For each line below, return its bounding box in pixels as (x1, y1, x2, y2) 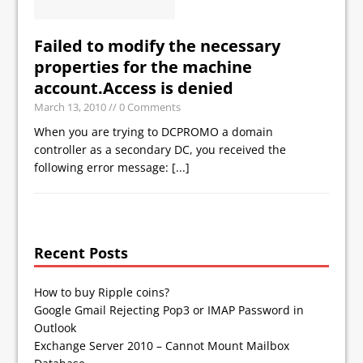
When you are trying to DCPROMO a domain (34, 124, 274, 139)
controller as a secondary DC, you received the (34, 142, 287, 157)
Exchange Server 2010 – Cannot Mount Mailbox (34, 338, 290, 353)
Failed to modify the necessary (34, 35, 281, 57)
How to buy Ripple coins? (34, 284, 170, 300)
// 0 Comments (106, 100, 181, 114)
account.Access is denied (34, 77, 234, 99)
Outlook (34, 320, 77, 335)
